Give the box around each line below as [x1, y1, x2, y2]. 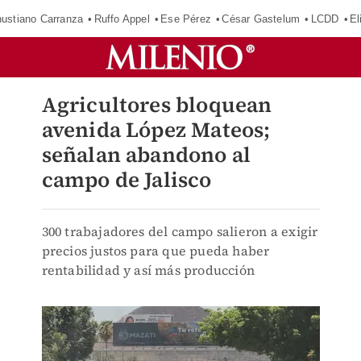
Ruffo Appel [93, 12, 150, 25]
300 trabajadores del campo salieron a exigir [41, 222, 318, 240]
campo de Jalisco [41, 165, 212, 194]
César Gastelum [222, 12, 301, 25]
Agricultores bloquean [41, 90, 272, 119]
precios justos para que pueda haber [41, 242, 270, 259]
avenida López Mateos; [41, 115, 271, 144]
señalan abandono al [41, 140, 251, 169]
